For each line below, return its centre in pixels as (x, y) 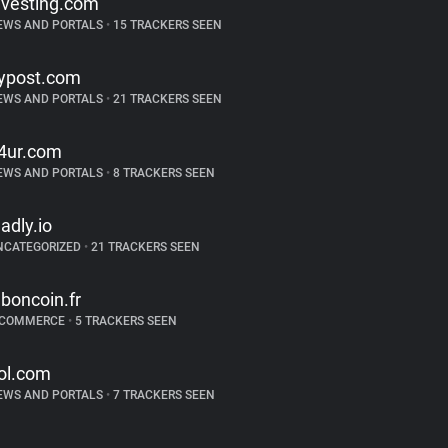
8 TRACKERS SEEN (162, 173)
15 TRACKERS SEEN (165, 25)
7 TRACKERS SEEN (162, 395)
